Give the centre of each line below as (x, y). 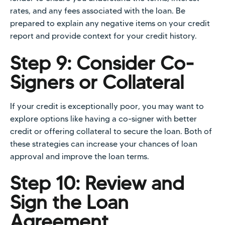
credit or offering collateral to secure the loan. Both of (111, 131)
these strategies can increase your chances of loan (104, 144)
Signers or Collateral (97, 82)
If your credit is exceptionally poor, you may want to (107, 106)
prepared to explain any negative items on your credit (110, 24)
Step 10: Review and (97, 183)
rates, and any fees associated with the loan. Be (98, 11)
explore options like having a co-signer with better (103, 119)
